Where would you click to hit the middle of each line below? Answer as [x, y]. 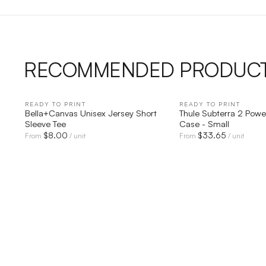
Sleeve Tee [46, 123]
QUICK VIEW [101, 104]
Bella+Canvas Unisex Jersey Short [91, 113]
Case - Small [205, 123]
